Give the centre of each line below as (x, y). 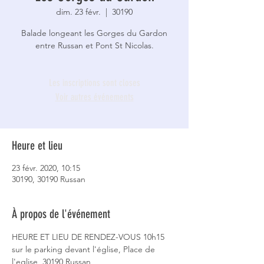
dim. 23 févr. (78, 12)
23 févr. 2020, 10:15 (46, 168)
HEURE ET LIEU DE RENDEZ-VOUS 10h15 (89, 237)
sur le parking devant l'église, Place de (85, 249)
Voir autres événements (94, 97)
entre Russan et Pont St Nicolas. (94, 45)
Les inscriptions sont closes (94, 83)
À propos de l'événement (61, 214)
